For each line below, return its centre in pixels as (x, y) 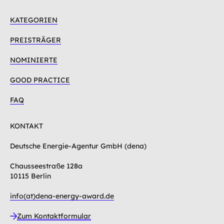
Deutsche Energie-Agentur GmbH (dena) (78, 146)
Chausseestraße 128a (46, 166)
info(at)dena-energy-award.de (62, 196)
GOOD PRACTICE (40, 80)
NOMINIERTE (34, 60)
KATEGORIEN (34, 20)
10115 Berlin (30, 176)
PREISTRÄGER (35, 40)
